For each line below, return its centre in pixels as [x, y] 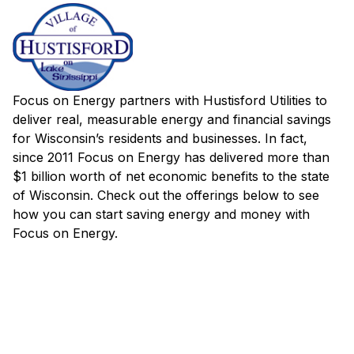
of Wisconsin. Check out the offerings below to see [166, 196]
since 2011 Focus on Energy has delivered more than [171, 158]
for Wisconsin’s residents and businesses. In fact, [160, 139]
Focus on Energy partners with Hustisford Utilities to [170, 101]
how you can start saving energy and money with [161, 215]
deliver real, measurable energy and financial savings [172, 120]
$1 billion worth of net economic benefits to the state [171, 177]
